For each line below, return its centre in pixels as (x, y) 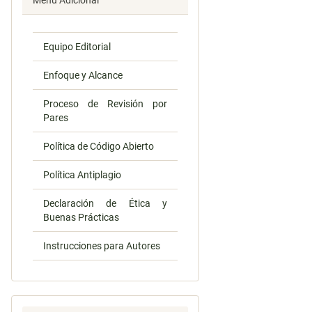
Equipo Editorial (77, 47)
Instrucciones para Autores (102, 246)
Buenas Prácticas (81, 217)
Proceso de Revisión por (105, 104)
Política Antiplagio (82, 175)
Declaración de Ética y (105, 203)
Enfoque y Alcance (83, 75)
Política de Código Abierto (99, 146)
